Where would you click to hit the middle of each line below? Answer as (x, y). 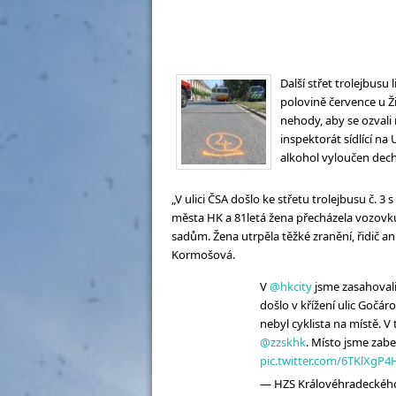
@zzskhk (283, 342)
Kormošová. (203, 255)
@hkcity (291, 286)
